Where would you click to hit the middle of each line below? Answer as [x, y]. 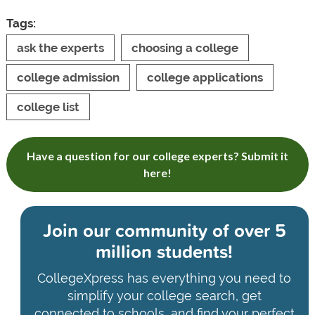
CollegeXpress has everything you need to [165, 278]
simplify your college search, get [164, 295]
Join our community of [136, 230]
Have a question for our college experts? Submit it [157, 155]
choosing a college [185, 47]
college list [48, 107]
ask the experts [60, 47]
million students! [165, 251]
